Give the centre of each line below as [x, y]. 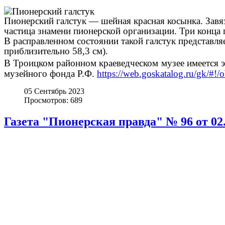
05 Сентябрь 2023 [54, 91]
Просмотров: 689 [53, 100]
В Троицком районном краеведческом [81, 63]
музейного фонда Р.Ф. [50, 74]
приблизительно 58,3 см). [56, 51]
